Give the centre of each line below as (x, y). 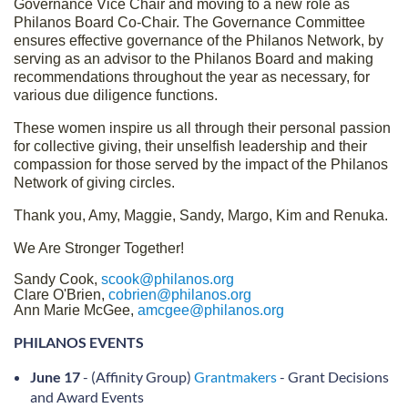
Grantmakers (235, 376)
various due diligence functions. (117, 95)
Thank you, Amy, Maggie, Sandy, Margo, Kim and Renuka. (201, 215)
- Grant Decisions (333, 376)
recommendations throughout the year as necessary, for (192, 76)
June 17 (55, 376)
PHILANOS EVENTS (79, 342)
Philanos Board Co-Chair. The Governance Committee (189, 22)
